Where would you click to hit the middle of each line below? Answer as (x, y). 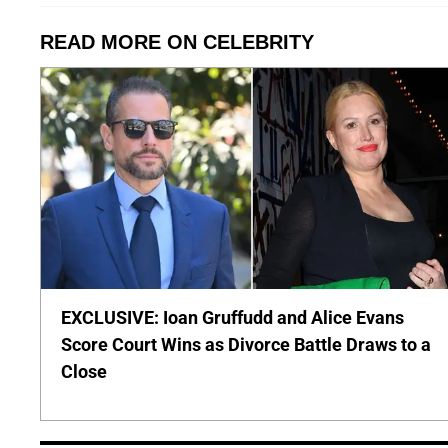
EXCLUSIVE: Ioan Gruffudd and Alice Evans (232, 317)
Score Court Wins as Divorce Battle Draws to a (246, 344)
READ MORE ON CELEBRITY (177, 41)
